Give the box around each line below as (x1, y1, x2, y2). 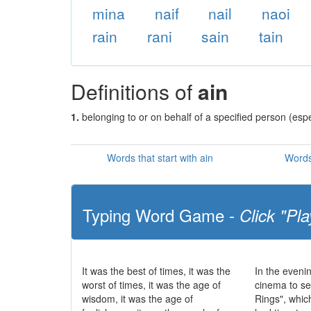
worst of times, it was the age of (82, 278, 221, 292)
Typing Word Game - (83, 203, 239, 227)
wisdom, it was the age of (82, 292, 193, 305)
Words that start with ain (107, 151, 213, 165)
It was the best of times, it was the (82, 264, 230, 278)
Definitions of (71, 76, 198, 106)
